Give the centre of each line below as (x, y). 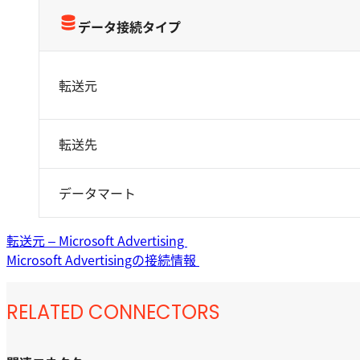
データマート (97, 193)
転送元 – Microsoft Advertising (97, 240)
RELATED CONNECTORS (113, 312)
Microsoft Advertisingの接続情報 (103, 260)
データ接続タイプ (129, 27)
